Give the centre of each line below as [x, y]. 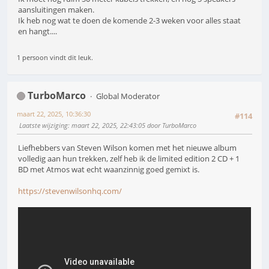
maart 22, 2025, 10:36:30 [54, 113]
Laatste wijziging [44, 125]
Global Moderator [128, 96]
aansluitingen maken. [56, 10]
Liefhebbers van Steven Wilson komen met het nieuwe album [127, 148]
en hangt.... [38, 32]
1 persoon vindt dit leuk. [55, 57]
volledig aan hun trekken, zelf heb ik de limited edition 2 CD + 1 [129, 159]
